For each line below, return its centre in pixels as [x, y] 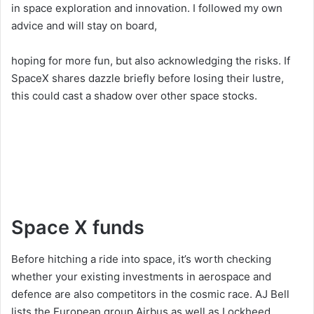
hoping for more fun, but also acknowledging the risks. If [151, 61]
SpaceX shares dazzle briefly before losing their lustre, [148, 78]
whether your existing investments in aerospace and [141, 276]
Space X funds [78, 228]
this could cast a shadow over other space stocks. [134, 96]
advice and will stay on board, [84, 26]
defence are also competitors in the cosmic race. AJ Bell [150, 294]
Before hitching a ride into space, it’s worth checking [141, 259]
